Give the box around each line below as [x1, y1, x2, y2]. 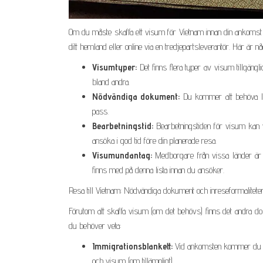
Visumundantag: [92, 149, 152, 161]
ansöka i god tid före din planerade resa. [92, 134, 217, 146]
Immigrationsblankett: [92, 240, 173, 252]
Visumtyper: [92, 61, 137, 73]
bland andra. [92, 76, 130, 87]
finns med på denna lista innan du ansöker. [92, 164, 224, 176]
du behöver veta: [69, 220, 121, 231]
